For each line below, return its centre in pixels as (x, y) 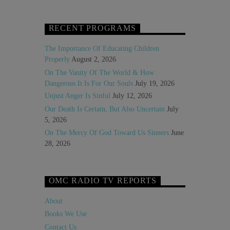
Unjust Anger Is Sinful (77, 96)
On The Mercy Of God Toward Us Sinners (107, 132)
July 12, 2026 (132, 96)
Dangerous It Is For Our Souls (89, 83)
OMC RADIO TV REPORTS (102, 181)
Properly (57, 59)
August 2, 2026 (93, 59)
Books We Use (65, 214)
